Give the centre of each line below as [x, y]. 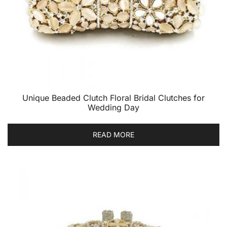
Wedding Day [113, 107]
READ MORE [113, 135]
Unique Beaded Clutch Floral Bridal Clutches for [113, 98]
